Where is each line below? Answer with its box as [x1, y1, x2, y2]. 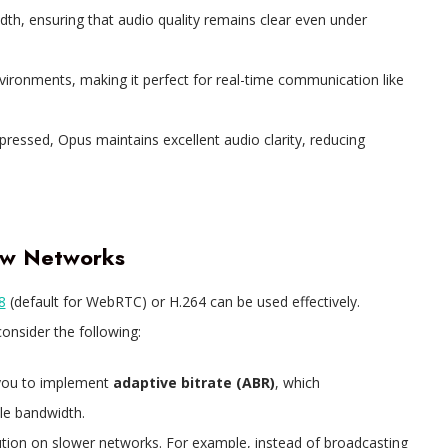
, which [274, 373, 320, 393]
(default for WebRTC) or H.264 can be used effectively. [5, 292, 360, 312]
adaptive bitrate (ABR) [112, 373, 275, 393]
